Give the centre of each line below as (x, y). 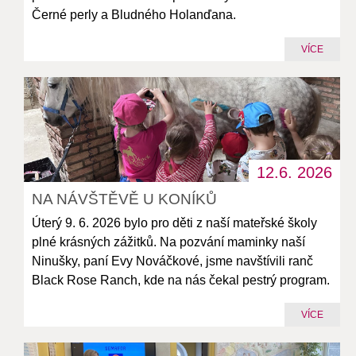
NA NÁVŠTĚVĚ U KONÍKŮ (125, 199)
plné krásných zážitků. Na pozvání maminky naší (169, 242)
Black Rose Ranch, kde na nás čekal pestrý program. (181, 280)
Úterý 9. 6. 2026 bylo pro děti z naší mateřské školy (175, 222)
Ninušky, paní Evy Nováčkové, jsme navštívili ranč (173, 261)
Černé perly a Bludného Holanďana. (134, 14)
